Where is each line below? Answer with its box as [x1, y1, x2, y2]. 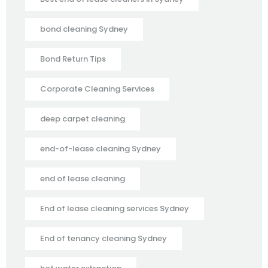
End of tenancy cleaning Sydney [40, 232, 167, 244]
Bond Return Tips [40, 53, 106, 65]
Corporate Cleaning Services [40, 83, 154, 95]
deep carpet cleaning [40, 112, 125, 124]
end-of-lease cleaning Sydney [40, 142, 161, 154]
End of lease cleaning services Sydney [40, 202, 189, 214]
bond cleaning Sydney [40, 23, 128, 35]
